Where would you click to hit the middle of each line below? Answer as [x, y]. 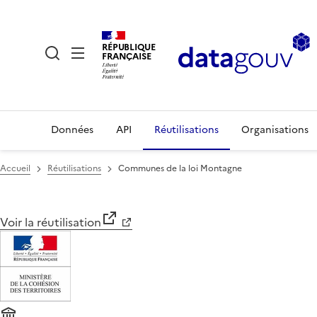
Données [72, 130]
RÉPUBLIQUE [129, 47]
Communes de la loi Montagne [180, 168]
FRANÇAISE [127, 56]
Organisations [275, 130]
